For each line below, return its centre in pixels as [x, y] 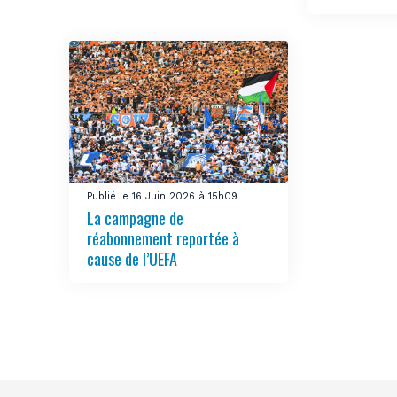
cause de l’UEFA [132, 259]
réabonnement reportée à [163, 239]
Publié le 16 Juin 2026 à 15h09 [163, 197]
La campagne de [136, 218]
